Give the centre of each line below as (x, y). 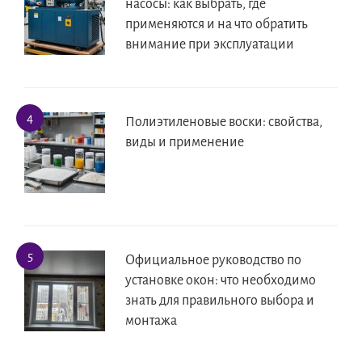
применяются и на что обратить (217, 25)
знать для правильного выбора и (220, 301)
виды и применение (185, 143)
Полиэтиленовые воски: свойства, (224, 122)
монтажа (151, 321)
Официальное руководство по (213, 261)
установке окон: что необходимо (221, 281)
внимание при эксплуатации (210, 45)
